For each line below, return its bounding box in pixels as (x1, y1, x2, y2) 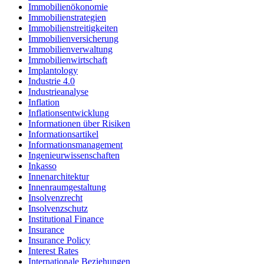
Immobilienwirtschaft (28, 55, 107, 65)
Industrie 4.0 (28, 76, 75, 87)
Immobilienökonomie (28, 2, 108, 12)
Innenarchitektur (28, 171, 89, 182)
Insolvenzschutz (28, 203, 88, 214)
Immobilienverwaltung (28, 44, 113, 55)
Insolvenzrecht (28, 193, 82, 203)
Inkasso (28, 161, 57, 171)
